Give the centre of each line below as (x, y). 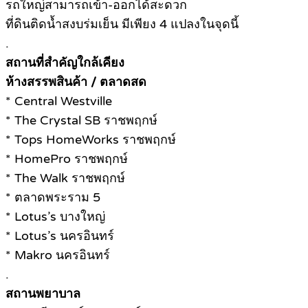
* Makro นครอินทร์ (58, 255)
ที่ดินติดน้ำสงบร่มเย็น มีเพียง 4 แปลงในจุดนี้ (122, 24)
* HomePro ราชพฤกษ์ (67, 158)
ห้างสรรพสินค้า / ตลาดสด (76, 81)
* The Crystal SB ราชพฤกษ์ (81, 120)
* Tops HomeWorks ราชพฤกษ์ (91, 139)
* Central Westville (59, 101)
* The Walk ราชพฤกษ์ (65, 178)
